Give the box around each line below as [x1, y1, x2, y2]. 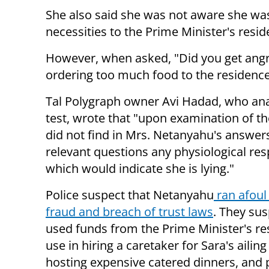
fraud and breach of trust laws [46, 204, 213, 220]
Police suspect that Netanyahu [46, 187, 214, 204]
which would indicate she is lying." [46, 160, 234, 177]
